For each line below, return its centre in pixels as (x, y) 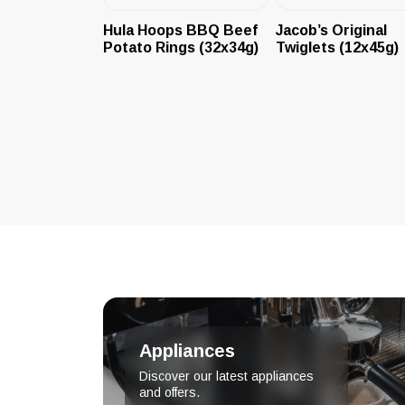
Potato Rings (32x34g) (181, 47)
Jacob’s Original (331, 30)
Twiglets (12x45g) (337, 47)
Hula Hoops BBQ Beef (180, 30)
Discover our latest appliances (226, 376)
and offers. (170, 392)
